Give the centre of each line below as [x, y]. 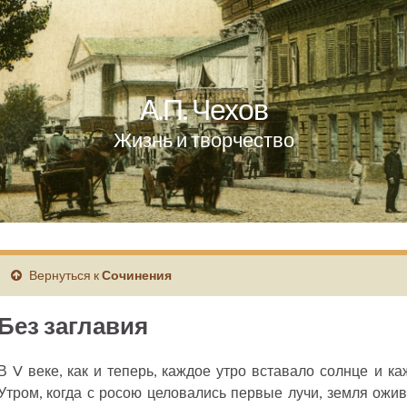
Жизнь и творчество [203, 139]
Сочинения [136, 275]
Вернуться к [64, 275]
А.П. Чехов [203, 109]
